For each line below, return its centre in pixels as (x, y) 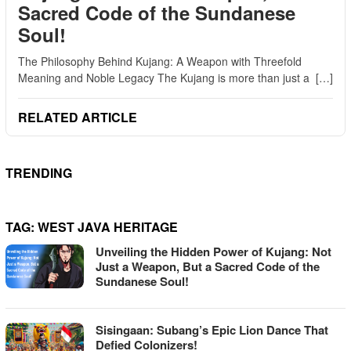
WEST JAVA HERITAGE (108, 226)
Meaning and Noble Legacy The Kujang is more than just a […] (175, 77)
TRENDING (39, 172)
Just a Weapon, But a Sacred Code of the (208, 266)
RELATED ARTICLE (78, 117)
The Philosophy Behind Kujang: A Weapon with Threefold (160, 61)
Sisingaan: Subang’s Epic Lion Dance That (212, 329)
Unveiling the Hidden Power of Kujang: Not (213, 251)
